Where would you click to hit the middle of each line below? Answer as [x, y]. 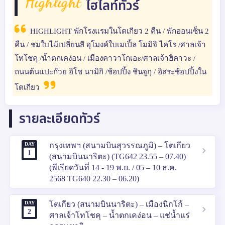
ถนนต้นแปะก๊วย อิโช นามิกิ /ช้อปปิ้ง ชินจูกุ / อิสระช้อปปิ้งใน [110, 72]
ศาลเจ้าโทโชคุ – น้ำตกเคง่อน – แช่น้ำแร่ [120, 215]
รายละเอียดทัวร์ [60, 118]
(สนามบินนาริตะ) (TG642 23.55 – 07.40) [118, 156]
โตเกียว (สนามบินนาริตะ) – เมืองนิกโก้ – [119, 204]
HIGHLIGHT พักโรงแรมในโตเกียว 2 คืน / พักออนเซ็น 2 [118, 31]
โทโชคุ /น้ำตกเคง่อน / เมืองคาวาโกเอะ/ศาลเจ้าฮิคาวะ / [105, 58]
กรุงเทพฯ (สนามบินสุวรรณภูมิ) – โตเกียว [120, 145]
